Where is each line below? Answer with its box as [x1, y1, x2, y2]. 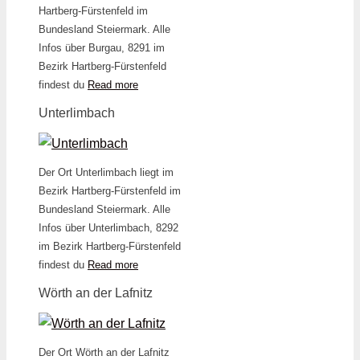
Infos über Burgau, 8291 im [39, 41, 165, 54]
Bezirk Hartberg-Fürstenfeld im [39, 184, 181, 197]
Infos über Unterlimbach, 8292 [39, 221, 178, 234]
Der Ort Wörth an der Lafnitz [39, 346, 170, 358]
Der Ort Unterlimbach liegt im [39, 166, 174, 178]
